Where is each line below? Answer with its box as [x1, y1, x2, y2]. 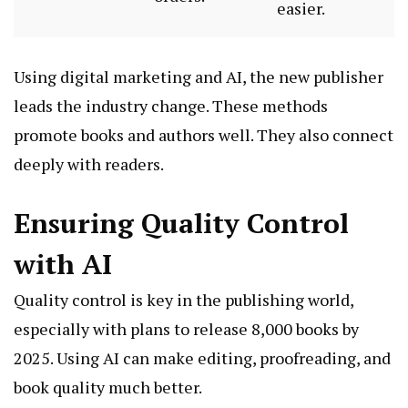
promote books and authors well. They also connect [14, 124, 393, 147]
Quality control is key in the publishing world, [14, 289, 353, 311]
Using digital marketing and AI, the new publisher [14, 66, 383, 88]
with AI [14, 246, 112, 283]
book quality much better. [14, 376, 202, 399]
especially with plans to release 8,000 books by [14, 318, 359, 341]
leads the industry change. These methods [14, 95, 328, 117]
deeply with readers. [14, 153, 164, 176]
